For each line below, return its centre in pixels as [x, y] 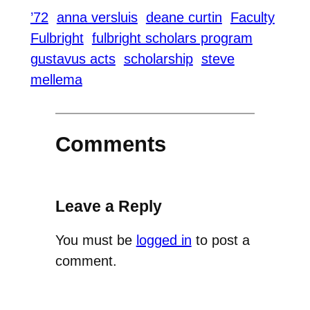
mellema [56, 80]
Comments [110, 145]
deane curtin [184, 18]
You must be [95, 240]
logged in [164, 240]
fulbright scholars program [172, 38]
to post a [220, 240]
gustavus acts [73, 59]
